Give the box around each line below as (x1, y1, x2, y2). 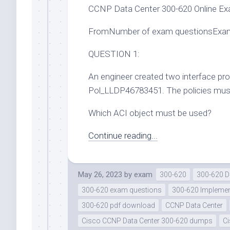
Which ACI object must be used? (88, 108, 212, 119)
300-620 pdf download (82, 201, 155, 210)
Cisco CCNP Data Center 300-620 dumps (82, 217, 213, 225)
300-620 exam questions (82, 186, 162, 195)
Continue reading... (88, 130, 158, 141)
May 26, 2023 (78, 170, 122, 180)
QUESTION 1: (88, 49, 140, 60)
